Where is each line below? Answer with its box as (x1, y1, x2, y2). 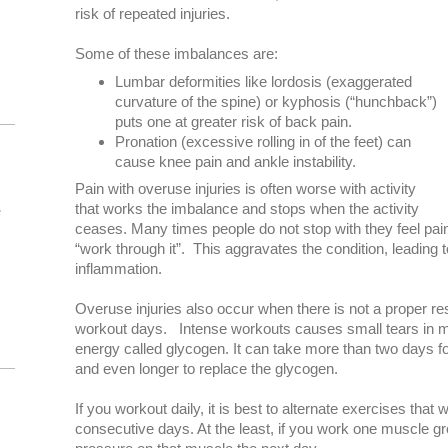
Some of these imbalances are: (74, 45, 278, 62)
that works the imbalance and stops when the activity (74, 200, 419, 218)
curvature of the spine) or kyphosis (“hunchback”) (114, 92, 437, 110)
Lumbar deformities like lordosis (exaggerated (114, 72, 412, 90)
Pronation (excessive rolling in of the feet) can (114, 132, 411, 150)
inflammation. (74, 260, 162, 278)
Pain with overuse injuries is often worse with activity (74, 180, 416, 198)
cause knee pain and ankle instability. (114, 152, 356, 170)
